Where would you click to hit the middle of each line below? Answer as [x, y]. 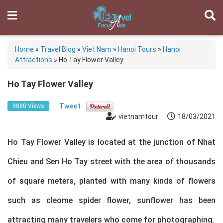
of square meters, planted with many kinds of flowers [111, 181]
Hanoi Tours [137, 49]
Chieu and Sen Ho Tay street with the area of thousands [111, 162]
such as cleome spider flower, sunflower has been [111, 201]
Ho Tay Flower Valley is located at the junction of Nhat [111, 142]
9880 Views [28, 106]
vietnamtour [138, 117]
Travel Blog [58, 49]
